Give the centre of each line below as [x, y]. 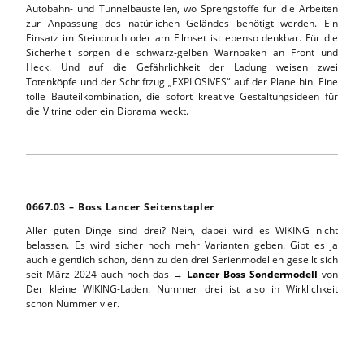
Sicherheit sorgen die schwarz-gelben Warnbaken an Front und [182, 52]
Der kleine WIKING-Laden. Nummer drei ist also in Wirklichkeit [182, 288]
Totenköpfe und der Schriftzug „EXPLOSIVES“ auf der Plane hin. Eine [182, 81]
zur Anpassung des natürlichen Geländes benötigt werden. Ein [182, 23]
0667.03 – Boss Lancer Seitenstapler [120, 206]
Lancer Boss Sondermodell [252, 274]
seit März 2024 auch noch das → [106, 274]
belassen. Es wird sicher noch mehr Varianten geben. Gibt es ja [182, 245]
